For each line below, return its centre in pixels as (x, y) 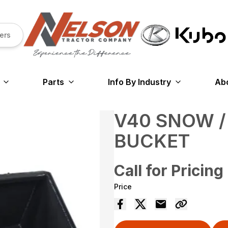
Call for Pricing (169, 171)
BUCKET (152, 141)
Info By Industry (139, 82)
